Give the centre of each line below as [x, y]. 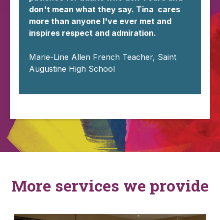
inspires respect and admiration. [93, 33]
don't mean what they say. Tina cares [105, 9]
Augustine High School [72, 69]
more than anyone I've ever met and [100, 21]
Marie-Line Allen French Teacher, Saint [103, 57]
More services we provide [110, 185]
